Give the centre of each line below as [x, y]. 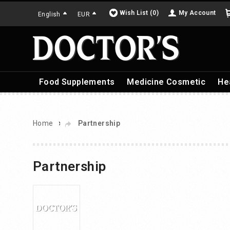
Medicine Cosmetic [166, 82]
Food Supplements [77, 82]
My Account [197, 13]
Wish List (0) [139, 13]
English [49, 15]
